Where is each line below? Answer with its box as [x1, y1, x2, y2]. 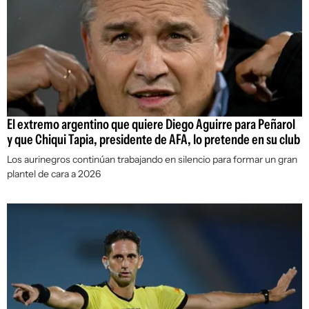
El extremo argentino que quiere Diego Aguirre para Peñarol [7, 116, 295, 133]
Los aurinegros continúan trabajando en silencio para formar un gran [7, 153, 297, 166]
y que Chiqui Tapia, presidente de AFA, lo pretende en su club [7, 131, 300, 148]
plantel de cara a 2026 [7, 168, 101, 181]
